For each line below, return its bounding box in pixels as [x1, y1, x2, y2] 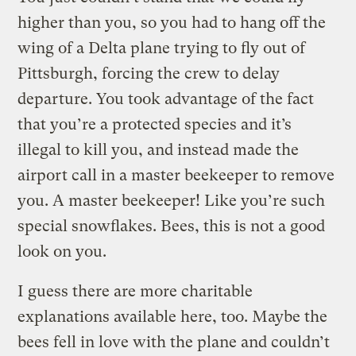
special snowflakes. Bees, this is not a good [17, 216, 326, 235]
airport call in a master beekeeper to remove [17, 165, 335, 184]
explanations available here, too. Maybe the [17, 307, 328, 326]
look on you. [17, 242, 107, 261]
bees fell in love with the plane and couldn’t [17, 332, 331, 351]
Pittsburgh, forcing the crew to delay [17, 64, 281, 83]
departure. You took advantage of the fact [17, 89, 315, 108]
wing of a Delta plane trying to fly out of [17, 38, 306, 57]
